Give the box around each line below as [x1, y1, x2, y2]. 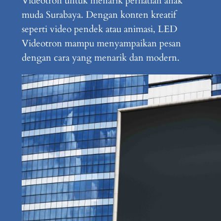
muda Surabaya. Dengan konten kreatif [21, 8, 176, 22]
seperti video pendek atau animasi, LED [21, 23, 177, 36]
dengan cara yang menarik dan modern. [21, 51, 180, 65]
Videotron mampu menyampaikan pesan [21, 37, 181, 50]
